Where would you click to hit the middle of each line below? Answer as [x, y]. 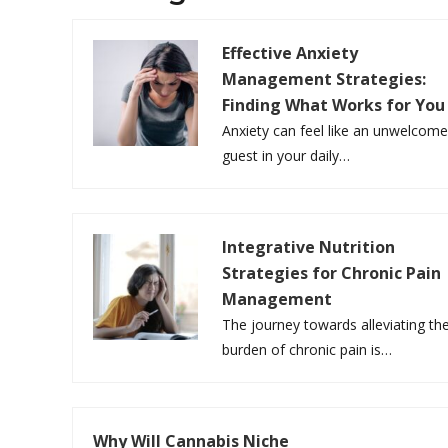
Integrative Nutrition [309, 247]
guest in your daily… [286, 156]
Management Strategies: [324, 79]
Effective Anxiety [290, 53]
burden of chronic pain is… [307, 350]
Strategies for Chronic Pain [332, 273]
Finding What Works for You [334, 105]
